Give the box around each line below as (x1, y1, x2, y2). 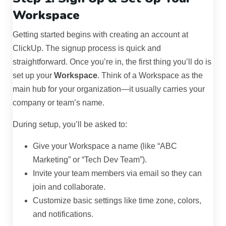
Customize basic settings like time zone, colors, (33, 196, 201, 205)
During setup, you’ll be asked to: (13, 120, 127, 129)
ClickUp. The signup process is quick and (13, 44, 161, 53)
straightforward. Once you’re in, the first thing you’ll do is (13, 58, 211, 67)
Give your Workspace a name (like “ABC (33, 142, 177, 151)
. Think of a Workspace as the (97, 71, 203, 80)
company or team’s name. (13, 98, 104, 107)
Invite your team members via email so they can (33, 169, 202, 178)
